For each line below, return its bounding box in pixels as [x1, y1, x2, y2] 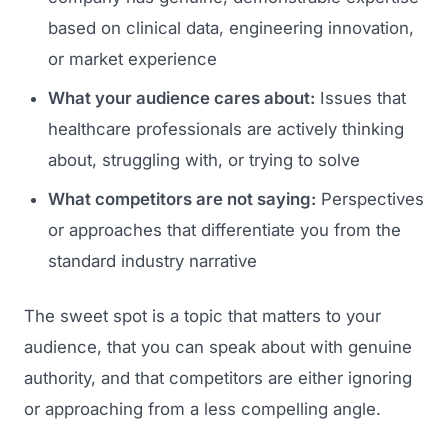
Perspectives [316, 188, 424, 209]
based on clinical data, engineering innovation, [48, 17, 414, 38]
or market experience [48, 48, 217, 69]
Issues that [315, 87, 406, 108]
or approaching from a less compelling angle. [24, 398, 381, 419]
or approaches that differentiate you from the [48, 219, 401, 240]
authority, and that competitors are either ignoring [24, 367, 412, 388]
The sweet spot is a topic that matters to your [24, 305, 381, 326]
